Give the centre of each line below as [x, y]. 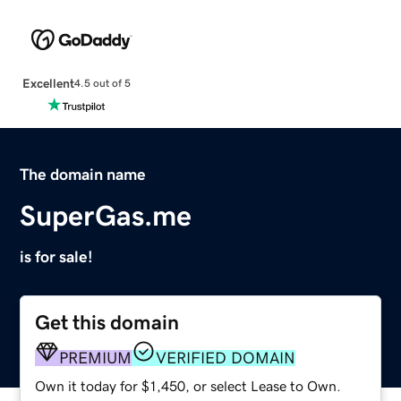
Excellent [48, 83]
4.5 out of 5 [102, 84]
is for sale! [57, 256]
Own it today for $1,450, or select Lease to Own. [188, 385]
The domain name [83, 174]
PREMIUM [96, 358]
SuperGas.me [106, 215]
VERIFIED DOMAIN [226, 358]
